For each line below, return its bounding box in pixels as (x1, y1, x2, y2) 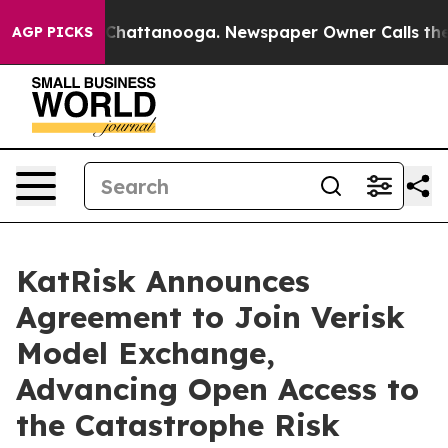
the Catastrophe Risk (16, 406, 340, 444)
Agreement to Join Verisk (16, 298, 405, 336)
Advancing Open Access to (16, 370, 419, 408)
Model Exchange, (16, 334, 275, 372)
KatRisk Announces (16, 262, 310, 300)
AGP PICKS (12, 23, 93, 41)
